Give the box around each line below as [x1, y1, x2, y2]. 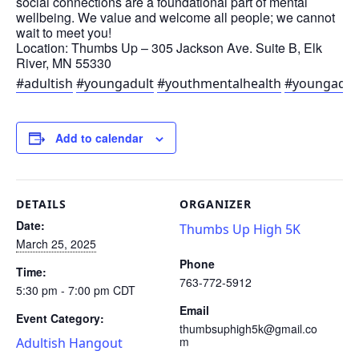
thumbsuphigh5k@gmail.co [179, 320, 317, 337]
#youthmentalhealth [157, 74, 281, 92]
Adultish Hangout [16, 333, 123, 352]
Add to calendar [55, 129, 143, 146]
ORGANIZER [179, 196, 252, 212]
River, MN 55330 [16, 53, 111, 72]
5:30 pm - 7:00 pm [16, 281, 113, 298]
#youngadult [76, 74, 154, 92]
